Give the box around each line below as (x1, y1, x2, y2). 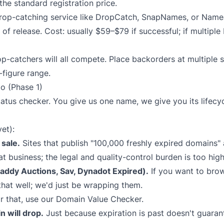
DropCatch (95, 12, 137, 22)
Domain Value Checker (56, 194, 141, 204)
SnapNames (141, 12, 186, 22)
